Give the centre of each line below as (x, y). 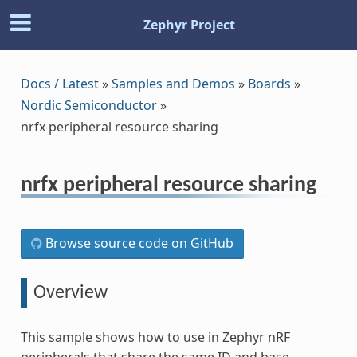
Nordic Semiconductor (88, 105)
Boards (269, 83)
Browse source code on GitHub (137, 243)
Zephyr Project (189, 25)
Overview (70, 293)
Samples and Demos (173, 83)
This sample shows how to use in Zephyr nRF (155, 337)
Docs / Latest (59, 83)
